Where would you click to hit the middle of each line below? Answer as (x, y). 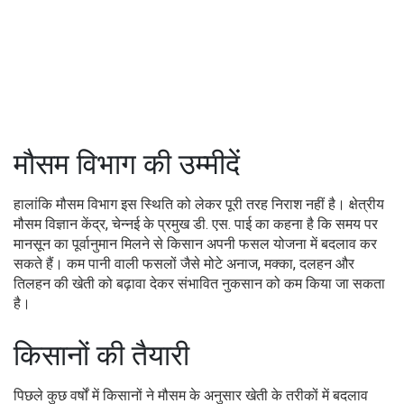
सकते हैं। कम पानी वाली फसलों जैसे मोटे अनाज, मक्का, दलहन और (184, 263)
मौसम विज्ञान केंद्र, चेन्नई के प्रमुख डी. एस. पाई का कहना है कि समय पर (196, 224)
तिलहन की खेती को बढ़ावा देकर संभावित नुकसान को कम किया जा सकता (199, 283)
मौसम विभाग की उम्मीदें (127, 164)
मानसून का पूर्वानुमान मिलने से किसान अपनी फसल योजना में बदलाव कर (195, 243)
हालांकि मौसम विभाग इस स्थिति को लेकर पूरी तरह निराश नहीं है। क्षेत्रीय (199, 204)
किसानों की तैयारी (101, 355)
